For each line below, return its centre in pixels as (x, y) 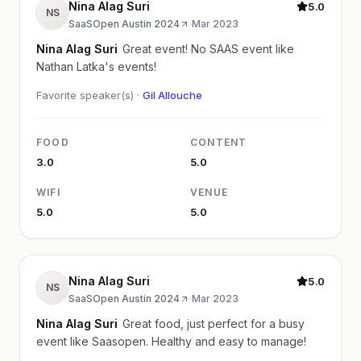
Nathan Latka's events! (96, 66)
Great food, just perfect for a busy (214, 323)
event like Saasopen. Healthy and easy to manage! (171, 341)
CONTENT (219, 142)
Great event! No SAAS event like (208, 48)
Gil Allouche (172, 95)
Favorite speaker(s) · (89, 95)
